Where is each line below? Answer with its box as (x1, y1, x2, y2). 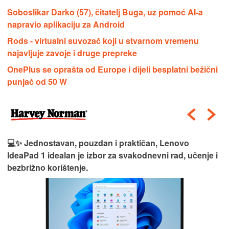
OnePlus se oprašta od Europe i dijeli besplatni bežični (7, 63, 218, 76)
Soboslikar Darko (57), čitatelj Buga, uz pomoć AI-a (7, 6, 203, 18)
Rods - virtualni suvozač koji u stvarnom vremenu (7, 35, 199, 47)
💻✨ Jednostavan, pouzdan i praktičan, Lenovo (7, 137, 189, 149)
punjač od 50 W (7, 76, 67, 88)
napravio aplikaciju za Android (7, 18, 125, 31)
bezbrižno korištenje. (7, 162, 88, 174)
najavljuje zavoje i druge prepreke (7, 47, 137, 59)
